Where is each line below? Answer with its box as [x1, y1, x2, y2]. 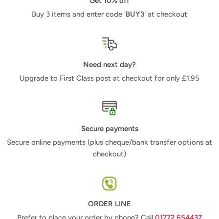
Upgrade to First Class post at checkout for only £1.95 [20, 74, 199, 83]
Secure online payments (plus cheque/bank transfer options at [7, 138, 212, 147]
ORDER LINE [88, 199, 131, 208]
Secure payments [81, 124, 138, 133]
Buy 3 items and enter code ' [32, 10, 126, 19]
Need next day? [83, 60, 136, 69]
